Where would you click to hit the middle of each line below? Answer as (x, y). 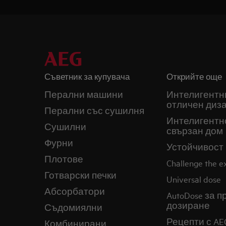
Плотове (64, 159)
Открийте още (194, 76)
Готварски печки (80, 175)
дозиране (188, 205)
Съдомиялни (73, 207)
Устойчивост (195, 147)
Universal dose (193, 179)
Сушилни (65, 126)
